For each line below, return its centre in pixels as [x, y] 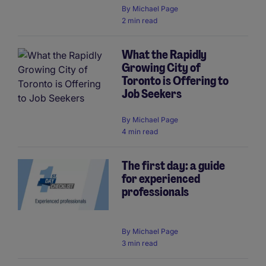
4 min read [140, 132]
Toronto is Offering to [175, 81]
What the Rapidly [164, 55]
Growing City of [161, 68]
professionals [155, 192]
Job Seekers [152, 94]
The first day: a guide [173, 166]
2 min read [140, 21]
